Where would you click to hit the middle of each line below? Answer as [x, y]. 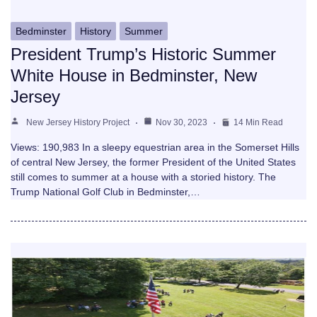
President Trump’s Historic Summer [143, 54]
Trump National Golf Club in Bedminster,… [105, 192]
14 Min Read [258, 123]
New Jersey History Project [78, 123]
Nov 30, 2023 [181, 123]
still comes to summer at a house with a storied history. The [143, 177]
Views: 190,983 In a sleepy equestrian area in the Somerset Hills [155, 148]
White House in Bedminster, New [134, 76]
